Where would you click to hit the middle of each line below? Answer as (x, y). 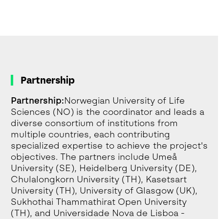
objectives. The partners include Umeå (94, 157)
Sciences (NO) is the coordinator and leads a (108, 112)
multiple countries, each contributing (91, 134)
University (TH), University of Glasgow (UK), (104, 191)
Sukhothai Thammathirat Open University (99, 202)
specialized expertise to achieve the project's (109, 146)
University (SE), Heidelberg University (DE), (104, 168)
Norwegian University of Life (125, 101)
